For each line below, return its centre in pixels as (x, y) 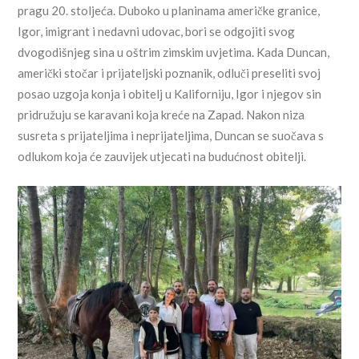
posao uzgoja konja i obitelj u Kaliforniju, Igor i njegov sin (170, 93)
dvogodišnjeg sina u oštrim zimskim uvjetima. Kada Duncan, (174, 52)
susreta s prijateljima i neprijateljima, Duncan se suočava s (171, 135)
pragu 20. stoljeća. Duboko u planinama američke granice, (169, 10)
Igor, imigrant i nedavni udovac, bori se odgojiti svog (157, 31)
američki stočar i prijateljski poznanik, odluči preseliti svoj (169, 73)
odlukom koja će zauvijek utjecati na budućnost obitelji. (162, 156)
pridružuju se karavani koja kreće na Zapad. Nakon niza (161, 114)
